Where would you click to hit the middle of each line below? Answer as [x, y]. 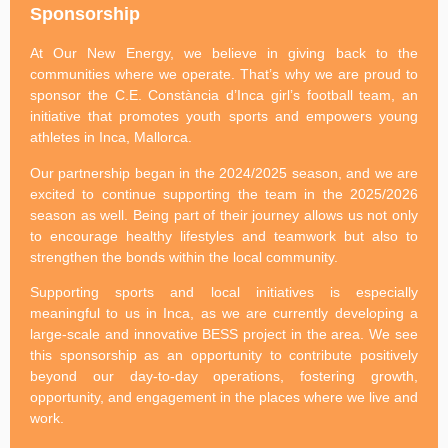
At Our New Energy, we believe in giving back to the [224, 53]
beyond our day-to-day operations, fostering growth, [224, 376]
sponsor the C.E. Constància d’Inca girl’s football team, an [224, 95]
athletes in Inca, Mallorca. [111, 137]
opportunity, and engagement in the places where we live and [224, 397]
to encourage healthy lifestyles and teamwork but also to [224, 235]
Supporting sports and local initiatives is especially [224, 292]
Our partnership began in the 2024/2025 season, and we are [224, 172]
